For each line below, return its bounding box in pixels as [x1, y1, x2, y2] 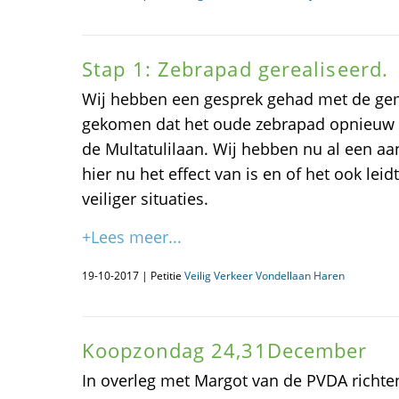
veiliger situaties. [82, 188, 208, 209]
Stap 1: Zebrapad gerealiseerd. [82, 55, 388, 82]
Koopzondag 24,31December [82, 337, 368, 363]
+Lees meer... [82, 226, 182, 248]
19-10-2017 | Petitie [82, 268, 184, 283]
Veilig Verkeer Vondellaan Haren [184, 268, 345, 283]
